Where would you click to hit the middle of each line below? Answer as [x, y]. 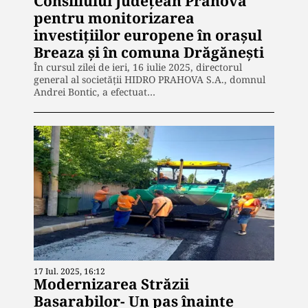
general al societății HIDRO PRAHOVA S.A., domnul [150, 79]
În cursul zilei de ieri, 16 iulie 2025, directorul [138, 67]
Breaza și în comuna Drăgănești [149, 52]
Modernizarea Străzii [111, 284]
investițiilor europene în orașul [148, 35]
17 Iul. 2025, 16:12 [69, 272]
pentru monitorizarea [114, 18]
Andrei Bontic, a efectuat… [95, 91]
